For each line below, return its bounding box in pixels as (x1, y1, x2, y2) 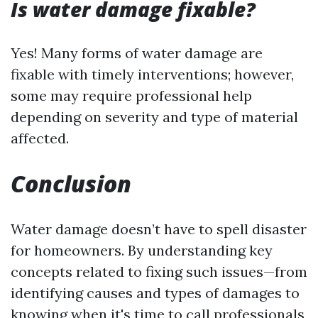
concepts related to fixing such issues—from (11, 263, 307, 280)
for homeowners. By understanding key (11, 241, 273, 259)
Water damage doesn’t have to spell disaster (11, 220, 307, 238)
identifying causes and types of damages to (11, 284, 300, 302)
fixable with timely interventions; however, (11, 65, 294, 83)
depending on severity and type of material (11, 108, 298, 126)
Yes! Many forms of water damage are (11, 44, 263, 62)
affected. (11, 129, 69, 147)
